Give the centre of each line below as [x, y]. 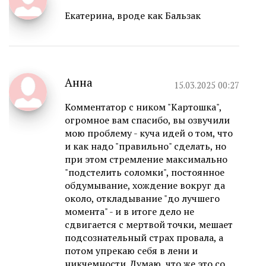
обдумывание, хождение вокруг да [145, 186]
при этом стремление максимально [146, 159]
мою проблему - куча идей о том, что [149, 133]
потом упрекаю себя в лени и [131, 251]
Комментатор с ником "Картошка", [143, 107]
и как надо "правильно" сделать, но [145, 146]
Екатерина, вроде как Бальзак [133, 16]
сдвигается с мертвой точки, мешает [149, 225]
